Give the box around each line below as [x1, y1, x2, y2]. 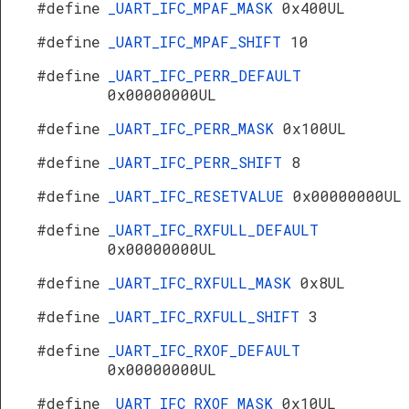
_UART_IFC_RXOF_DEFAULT [108, 341, 300, 360]
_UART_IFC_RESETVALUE [108, 186, 293, 205]
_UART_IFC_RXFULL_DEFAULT [108, 220, 319, 239]
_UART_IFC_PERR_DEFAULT [108, 66, 301, 85]
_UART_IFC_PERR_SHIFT [108, 152, 291, 172]
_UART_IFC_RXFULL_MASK [108, 273, 300, 292]
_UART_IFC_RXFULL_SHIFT [108, 307, 309, 326]
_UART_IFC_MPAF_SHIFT [108, 32, 290, 51]
